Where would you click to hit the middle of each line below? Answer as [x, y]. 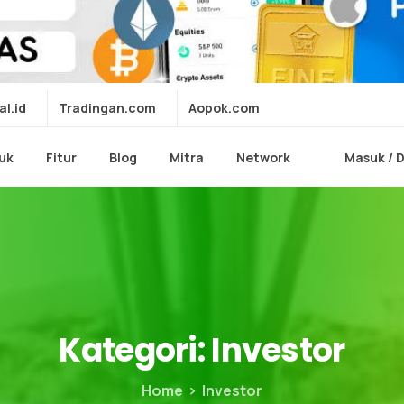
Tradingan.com [107, 108]
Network [264, 157]
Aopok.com [224, 108]
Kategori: [132, 351]
